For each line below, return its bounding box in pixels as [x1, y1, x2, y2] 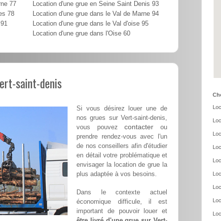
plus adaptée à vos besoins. [76, 170, 157, 178]
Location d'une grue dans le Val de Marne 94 [33, 10, 159, 18]
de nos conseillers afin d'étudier [76, 142, 167, 150]
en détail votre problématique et [76, 151, 167, 159]
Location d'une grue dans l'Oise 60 [33, 30, 130, 37]
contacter [124, 123, 154, 131]
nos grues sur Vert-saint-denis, [76, 114, 167, 122]
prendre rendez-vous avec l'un [76, 133, 167, 141]
